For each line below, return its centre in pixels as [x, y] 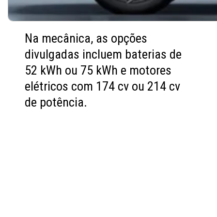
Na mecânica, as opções [86, 39]
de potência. [56, 102]
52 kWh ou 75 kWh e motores [98, 70]
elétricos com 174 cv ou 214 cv [103, 86]
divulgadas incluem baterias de [103, 54]
